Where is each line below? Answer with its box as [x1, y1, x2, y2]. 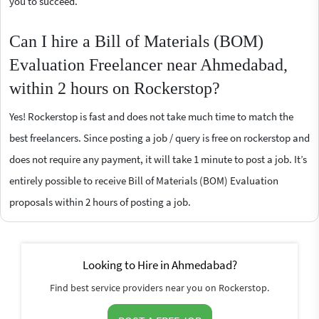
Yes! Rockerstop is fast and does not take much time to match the [9, 109, 293, 123]
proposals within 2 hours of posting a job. [9, 194, 191, 209]
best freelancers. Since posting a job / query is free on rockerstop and [9, 130, 310, 145]
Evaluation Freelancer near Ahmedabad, [9, 55, 288, 74]
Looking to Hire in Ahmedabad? [82, 256, 237, 273]
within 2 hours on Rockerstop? [9, 78, 220, 98]
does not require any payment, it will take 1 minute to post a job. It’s [9, 152, 307, 166]
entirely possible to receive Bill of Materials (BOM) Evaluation [9, 173, 278, 187]
